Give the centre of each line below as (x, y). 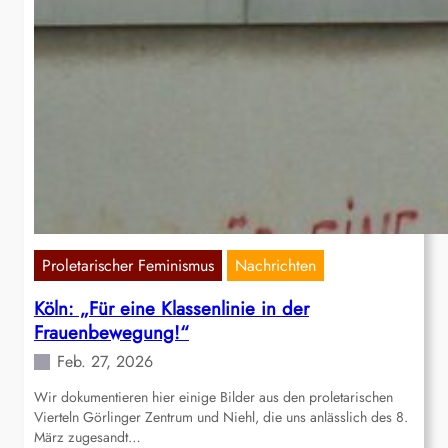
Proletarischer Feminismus (128, 266)
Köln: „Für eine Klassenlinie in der (171, 309)
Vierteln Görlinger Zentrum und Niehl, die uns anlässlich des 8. (221, 417)
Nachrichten (275, 266)
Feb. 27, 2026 (105, 362)
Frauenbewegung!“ (111, 333)
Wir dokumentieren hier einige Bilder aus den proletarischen (213, 397)
